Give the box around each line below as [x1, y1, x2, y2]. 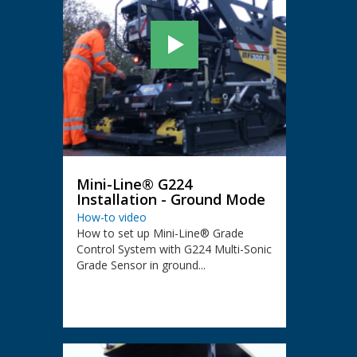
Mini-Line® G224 [76, 175, 192, 194]
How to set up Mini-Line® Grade [76, 226, 244, 241]
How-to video [76, 210, 147, 226]
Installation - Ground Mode [76, 190, 265, 210]
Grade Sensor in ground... [76, 257, 206, 273]
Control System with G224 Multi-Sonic [76, 241, 272, 257]
